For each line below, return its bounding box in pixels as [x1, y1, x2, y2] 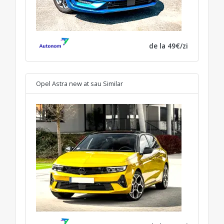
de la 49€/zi [149, 40, 188, 50]
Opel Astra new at [36, 78, 89, 88]
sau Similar [90, 78, 123, 88]
